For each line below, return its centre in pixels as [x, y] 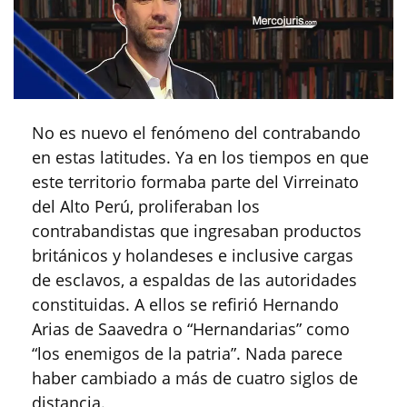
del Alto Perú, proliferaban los [146, 207]
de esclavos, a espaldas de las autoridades [194, 280]
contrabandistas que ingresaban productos [197, 231]
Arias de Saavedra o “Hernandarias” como [191, 329]
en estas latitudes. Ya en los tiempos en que [200, 158]
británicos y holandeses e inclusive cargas [193, 256]
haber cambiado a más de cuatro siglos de [195, 378]
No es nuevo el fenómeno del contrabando [196, 133]
